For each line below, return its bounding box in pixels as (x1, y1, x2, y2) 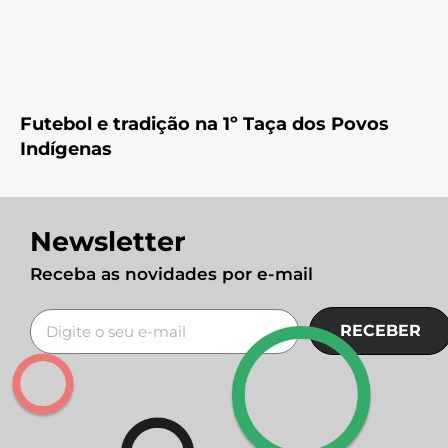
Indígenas (20, 138, 112, 161)
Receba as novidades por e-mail (30, 264, 313, 285)
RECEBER (339, 321, 421, 341)
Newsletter (30, 225, 186, 259)
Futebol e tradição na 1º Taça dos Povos (20, 113, 389, 136)
